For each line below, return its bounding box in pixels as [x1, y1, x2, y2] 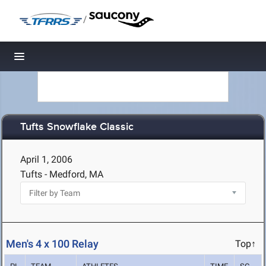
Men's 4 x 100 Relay [6, 237, 99, 251]
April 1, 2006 [20, 154, 72, 165]
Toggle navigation [20, 53, 100, 66]
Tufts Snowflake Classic [20, 121, 134, 134]
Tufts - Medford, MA [20, 169, 103, 180]
